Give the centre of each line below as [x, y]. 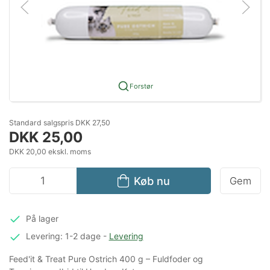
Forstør [141, 86]
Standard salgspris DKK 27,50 [60, 122]
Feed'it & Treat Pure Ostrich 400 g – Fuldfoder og [106, 259]
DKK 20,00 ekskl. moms [50, 151]
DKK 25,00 [46, 137]
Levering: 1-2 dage [63, 236]
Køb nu [152, 181]
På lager [42, 218]
